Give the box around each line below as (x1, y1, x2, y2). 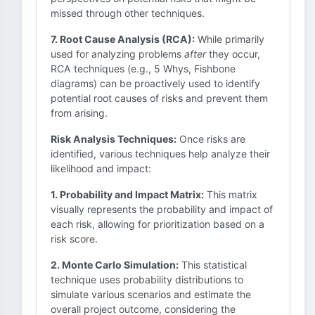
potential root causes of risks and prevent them (51, 92, 268, 104)
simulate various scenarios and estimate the (51, 288, 251, 300)
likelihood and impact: (51, 162, 151, 174)
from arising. (51, 107, 108, 119)
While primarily (195, 33, 264, 45)
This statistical (179, 259, 247, 271)
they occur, (206, 48, 260, 60)
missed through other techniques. (51, 7, 205, 19)
